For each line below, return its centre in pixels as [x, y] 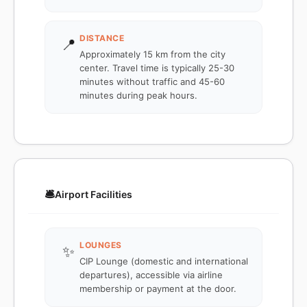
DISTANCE [102, 38]
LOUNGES [101, 245]
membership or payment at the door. [158, 288]
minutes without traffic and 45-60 [152, 82]
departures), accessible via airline [151, 275]
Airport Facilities [94, 194]
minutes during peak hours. [138, 95]
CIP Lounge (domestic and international [164, 261]
